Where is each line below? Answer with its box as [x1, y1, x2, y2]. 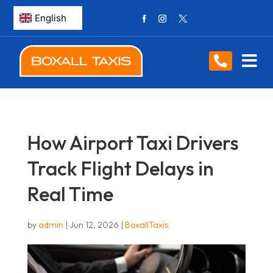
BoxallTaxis [124, 219, 168, 230]
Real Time [27, 182, 113, 206]
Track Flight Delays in [27, 156, 214, 180]
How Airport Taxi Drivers [27, 130, 239, 155]
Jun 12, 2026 [69, 219, 119, 230]
